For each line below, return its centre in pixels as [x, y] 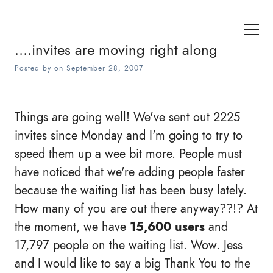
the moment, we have [72, 227]
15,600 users [167, 227]
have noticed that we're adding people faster [130, 172]
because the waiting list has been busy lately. [131, 190]
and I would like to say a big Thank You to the [133, 263]
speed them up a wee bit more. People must [128, 154]
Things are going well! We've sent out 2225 [127, 117]
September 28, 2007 [105, 68]
